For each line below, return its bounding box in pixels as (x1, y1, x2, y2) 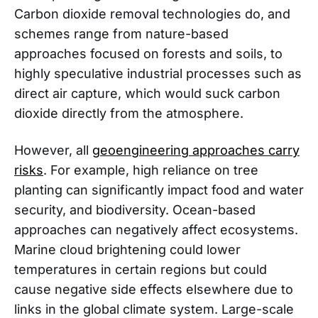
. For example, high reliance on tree (43, 162, 258, 177)
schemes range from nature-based (14, 26, 229, 41)
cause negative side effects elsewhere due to (14, 281, 293, 297)
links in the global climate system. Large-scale (14, 301, 294, 317)
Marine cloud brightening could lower (14, 241, 241, 257)
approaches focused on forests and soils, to (14, 45, 283, 61)
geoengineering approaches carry (92, 142, 300, 158)
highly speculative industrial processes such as (14, 65, 302, 81)
